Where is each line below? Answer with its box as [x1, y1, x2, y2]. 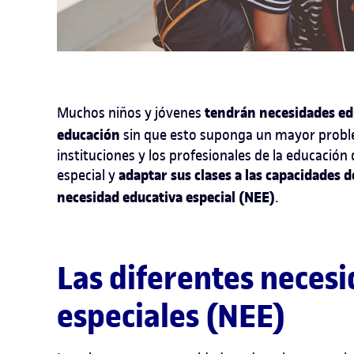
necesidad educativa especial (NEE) [57, 186, 275, 209]
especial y [57, 165, 119, 184]
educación [57, 123, 120, 146]
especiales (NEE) [57, 295, 285, 337]
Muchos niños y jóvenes [57, 103, 205, 122]
